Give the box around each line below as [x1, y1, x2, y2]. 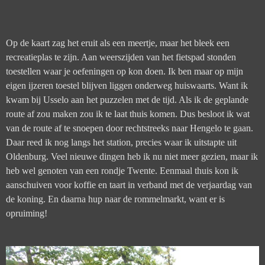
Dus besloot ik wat [180, 108, 250, 120]
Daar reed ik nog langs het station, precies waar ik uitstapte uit [6, 137, 237, 148]
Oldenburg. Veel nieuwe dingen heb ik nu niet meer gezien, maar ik [6, 151, 258, 163]
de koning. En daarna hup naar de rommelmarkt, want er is [6, 193, 225, 205]
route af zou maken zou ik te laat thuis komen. [6, 108, 180, 120]
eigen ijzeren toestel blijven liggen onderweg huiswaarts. [6, 80, 219, 92]
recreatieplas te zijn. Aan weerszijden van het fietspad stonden [6, 51, 236, 63]
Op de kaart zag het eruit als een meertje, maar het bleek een [6, 37, 230, 49]
